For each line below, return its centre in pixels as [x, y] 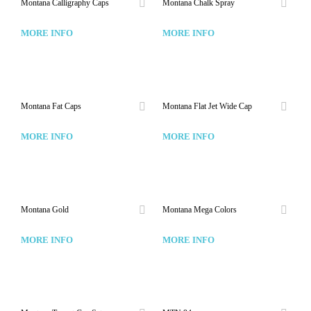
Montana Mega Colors [200, 209]
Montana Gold [45, 209]
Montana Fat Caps [51, 106]
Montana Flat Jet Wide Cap [207, 106]
